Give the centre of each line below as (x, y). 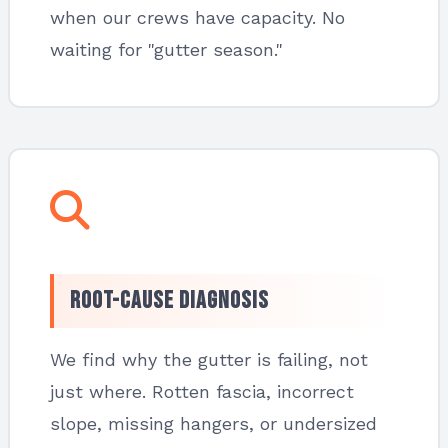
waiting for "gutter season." (166, 49)
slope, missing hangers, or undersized (213, 423)
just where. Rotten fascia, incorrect (202, 391)
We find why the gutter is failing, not (209, 359)
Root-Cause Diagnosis (169, 300)
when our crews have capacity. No (197, 17)
